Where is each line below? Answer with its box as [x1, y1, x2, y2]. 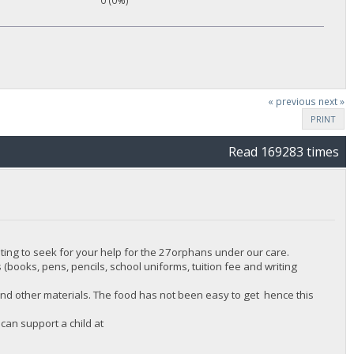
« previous [267, 94, 316, 108]
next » [318, 94, 345, 108]
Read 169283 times [228, 143, 339, 161]
